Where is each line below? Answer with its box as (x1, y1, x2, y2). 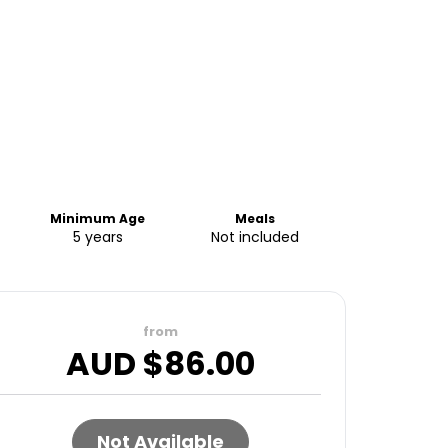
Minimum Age (50, 210, 146, 227)
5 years (72, 227, 123, 247)
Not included (211, 227, 300, 247)
